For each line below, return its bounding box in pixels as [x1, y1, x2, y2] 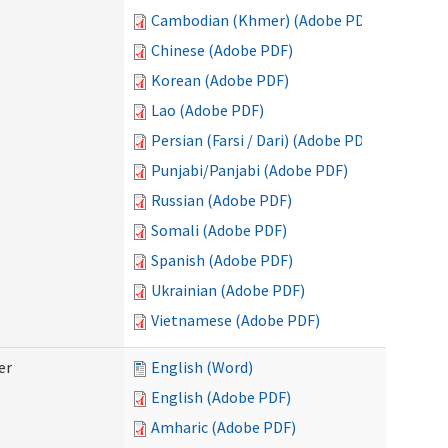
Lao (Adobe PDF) [151, 100, 264, 120]
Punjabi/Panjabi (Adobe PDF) [151, 160, 348, 180]
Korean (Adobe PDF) [151, 70, 289, 90]
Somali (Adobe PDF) [151, 220, 287, 240]
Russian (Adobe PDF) [151, 190, 292, 210]
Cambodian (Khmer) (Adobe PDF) [151, 10, 378, 30]
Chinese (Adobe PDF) [151, 40, 293, 60]
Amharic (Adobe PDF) [151, 417, 296, 437]
